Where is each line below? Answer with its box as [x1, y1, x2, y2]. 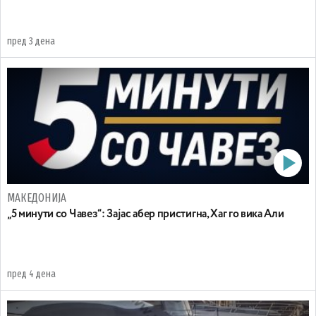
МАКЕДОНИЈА [7, 191, 67, 205]
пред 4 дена [7, 268, 56, 280]
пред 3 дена [7, 35, 55, 47]
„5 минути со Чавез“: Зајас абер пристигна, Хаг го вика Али [7, 209, 284, 220]
